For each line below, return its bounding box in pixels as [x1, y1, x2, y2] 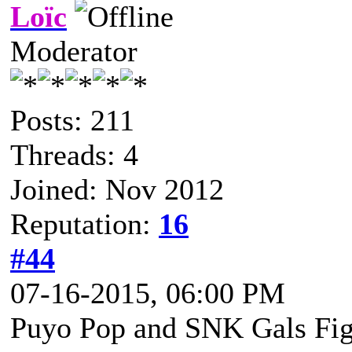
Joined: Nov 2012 [10, 172, 224, 206]
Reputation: [10, 207, 159, 240]
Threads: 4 [10, 137, 138, 171]
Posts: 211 [10, 103, 134, 137]
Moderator [10, 34, 137, 68]
